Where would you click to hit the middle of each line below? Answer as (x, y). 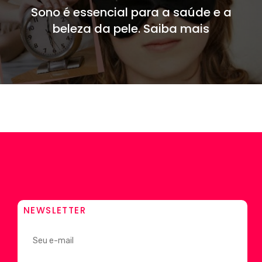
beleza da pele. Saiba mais (131, 28)
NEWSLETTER (55, 210)
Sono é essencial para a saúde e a (131, 12)
